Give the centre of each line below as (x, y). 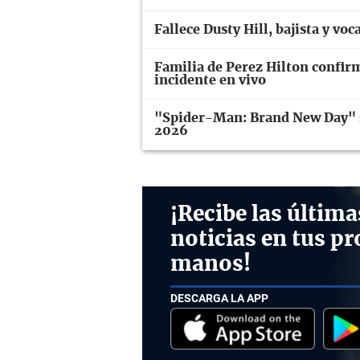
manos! (211, 265)
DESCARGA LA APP (219, 298)
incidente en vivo (210, 81)
